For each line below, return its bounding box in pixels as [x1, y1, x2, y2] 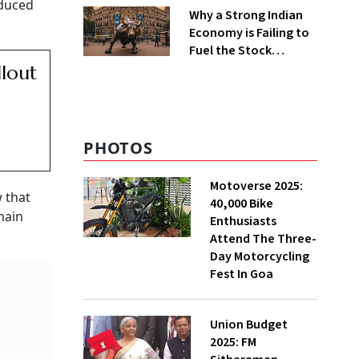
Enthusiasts [210, 212, 276, 230]
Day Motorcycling [210, 248, 309, 265]
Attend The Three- [210, 230, 317, 248]
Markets [188, 59, 235, 77]
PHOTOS [83, 137, 153, 159]
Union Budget [210, 316, 288, 333]
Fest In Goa [210, 265, 273, 283]
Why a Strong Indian [188, 6, 303, 24]
